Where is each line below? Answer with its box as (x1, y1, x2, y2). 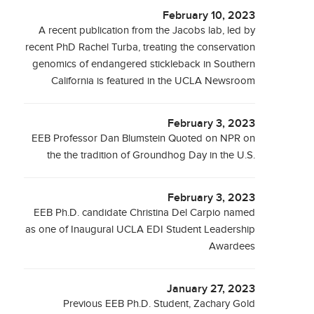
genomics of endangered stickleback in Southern (32, 58, 256, 70)
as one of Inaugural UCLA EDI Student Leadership (25, 224, 256, 235)
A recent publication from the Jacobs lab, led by (39, 25, 256, 36)
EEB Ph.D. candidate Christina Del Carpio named (34, 207, 256, 219)
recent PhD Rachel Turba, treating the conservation (25, 41, 256, 53)
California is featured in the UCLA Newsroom (51, 75, 256, 87)
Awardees (209, 240, 256, 252)
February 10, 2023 (163, 9, 256, 22)
